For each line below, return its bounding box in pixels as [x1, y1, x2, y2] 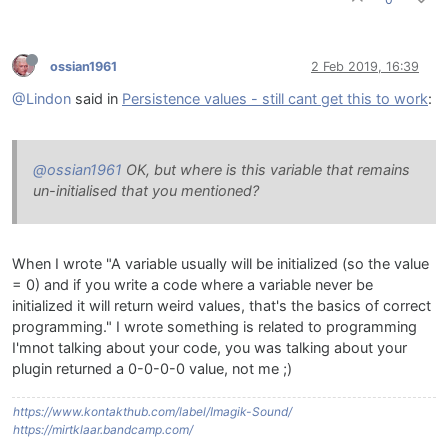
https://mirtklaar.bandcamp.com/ [13, 422, 193, 438]
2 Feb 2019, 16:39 [311, 58, 419, 74]
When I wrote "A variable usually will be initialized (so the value [12, 255, 429, 274]
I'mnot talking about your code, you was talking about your [12, 339, 407, 358]
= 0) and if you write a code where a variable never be [12, 276, 373, 295]
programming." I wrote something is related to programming [12, 318, 417, 337]
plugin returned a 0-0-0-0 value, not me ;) [12, 360, 292, 379]
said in [71, 90, 122, 109]
